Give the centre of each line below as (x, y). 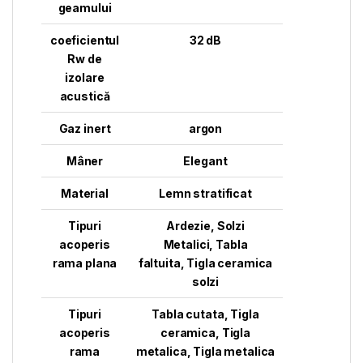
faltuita (159, 263)
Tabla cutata (188, 314)
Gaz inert (85, 128)
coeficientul (85, 40)
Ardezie (188, 225)
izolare (85, 77)
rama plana (85, 263)
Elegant (205, 160)
